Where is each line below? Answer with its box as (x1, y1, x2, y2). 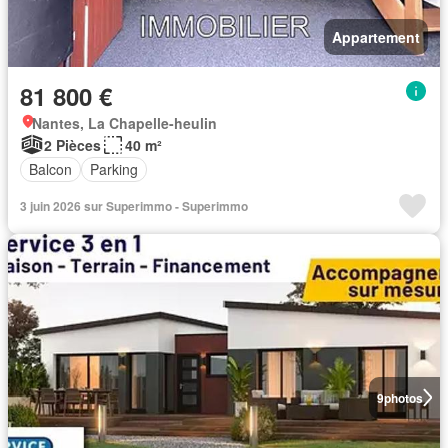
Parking (90, 159, 138, 179)
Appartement (332, 26, 420, 47)
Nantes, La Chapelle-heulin (32, 112, 217, 133)
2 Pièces (44, 134, 101, 155)
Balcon (29, 159, 72, 179)
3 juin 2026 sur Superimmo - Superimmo (20, 196, 248, 215)
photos (383, 388, 423, 407)
